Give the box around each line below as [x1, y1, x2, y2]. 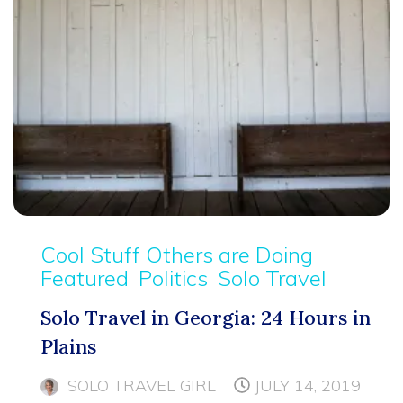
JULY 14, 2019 [255, 374, 361, 396]
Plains [40, 333, 96, 359]
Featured [40, 264, 129, 291]
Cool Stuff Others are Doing [40, 240, 313, 268]
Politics [139, 264, 208, 291]
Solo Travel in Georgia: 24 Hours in [40, 304, 371, 330]
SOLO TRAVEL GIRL [67, 374, 216, 396]
